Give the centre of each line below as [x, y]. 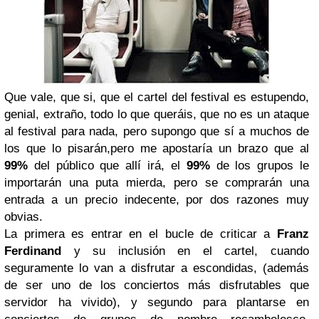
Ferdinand [33, 251]
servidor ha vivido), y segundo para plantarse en [157, 302]
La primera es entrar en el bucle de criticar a [141, 234]
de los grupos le [263, 166]
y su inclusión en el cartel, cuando [192, 251]
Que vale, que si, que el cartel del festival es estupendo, [157, 97]
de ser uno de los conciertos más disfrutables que [157, 285]
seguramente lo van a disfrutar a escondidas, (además [157, 268]
